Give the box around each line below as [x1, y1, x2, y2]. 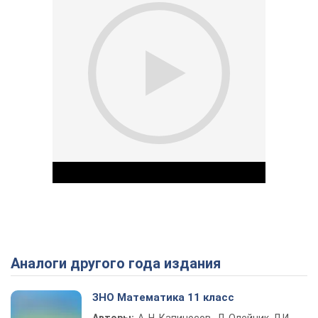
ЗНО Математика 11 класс [92, 291, 234, 304]
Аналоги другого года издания [20, 255, 221, 272]
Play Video [159, 255, 261, 278]
